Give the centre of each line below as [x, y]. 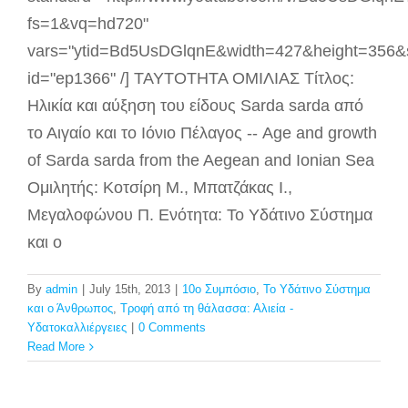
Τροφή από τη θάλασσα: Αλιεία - [207, 308]
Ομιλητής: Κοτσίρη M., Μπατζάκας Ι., [160, 188]
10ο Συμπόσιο [219, 289]
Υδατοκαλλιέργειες [77, 327]
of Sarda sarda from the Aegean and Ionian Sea [201, 160]
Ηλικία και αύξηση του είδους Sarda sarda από [195, 106]
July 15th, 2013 [130, 289]
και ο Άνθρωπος [70, 308]
